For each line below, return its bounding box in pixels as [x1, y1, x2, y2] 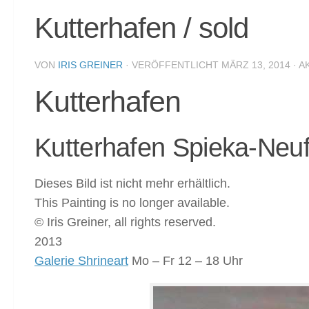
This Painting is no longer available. [34, 195, 230, 210]
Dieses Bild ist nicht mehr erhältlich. [34, 176, 230, 190]
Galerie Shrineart [34, 253, 128, 268]
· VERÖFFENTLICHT [126, 59, 221, 70]
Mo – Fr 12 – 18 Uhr [128, 253, 243, 268]
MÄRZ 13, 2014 [221, 59, 290, 70]
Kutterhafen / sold [34, 11, 248, 44]
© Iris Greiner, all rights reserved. [34, 215, 216, 229]
